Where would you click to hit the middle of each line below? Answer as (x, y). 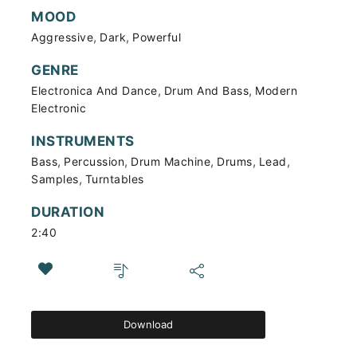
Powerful (157, 37)
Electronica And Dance (94, 90)
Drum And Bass (206, 90)
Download (149, 324)
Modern (276, 90)
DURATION (68, 212)
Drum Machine (171, 161)
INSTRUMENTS (83, 141)
